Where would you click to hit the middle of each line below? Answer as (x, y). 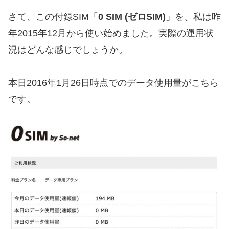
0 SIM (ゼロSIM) (132, 17)
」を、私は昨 (193, 17)
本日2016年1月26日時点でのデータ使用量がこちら (113, 83)
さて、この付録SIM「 (53, 17)
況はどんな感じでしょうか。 (68, 50)
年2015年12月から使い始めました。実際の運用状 (111, 33)
